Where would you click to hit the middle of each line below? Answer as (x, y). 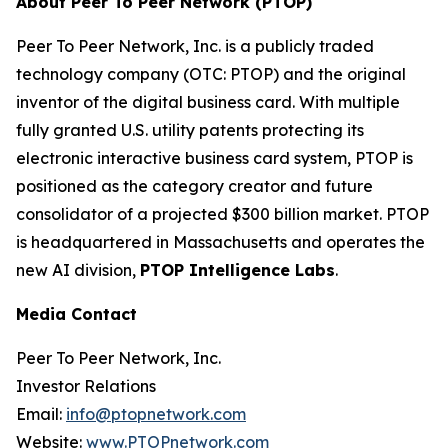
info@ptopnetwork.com (156, 414)
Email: (41, 414)
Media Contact (76, 314)
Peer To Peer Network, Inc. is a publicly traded (195, 46)
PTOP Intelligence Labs (237, 270)
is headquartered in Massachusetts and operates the (220, 242)
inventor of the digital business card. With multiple (208, 102)
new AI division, (78, 270)
